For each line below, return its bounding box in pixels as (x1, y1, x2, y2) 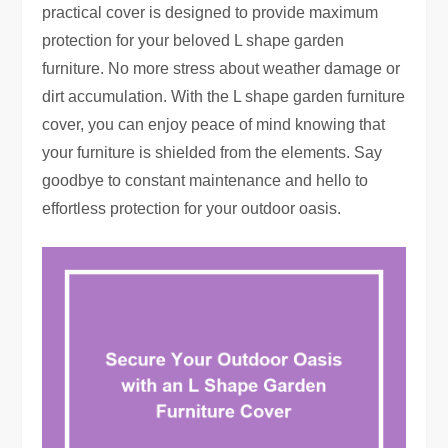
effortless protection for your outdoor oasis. (42, 200, 342, 218)
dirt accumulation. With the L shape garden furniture (42, 88, 406, 106)
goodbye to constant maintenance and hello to (42, 172, 369, 190)
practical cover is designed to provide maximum (42, 4, 379, 22)
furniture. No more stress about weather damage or (42, 60, 401, 78)
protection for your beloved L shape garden (42, 32, 345, 50)
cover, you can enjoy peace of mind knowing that (42, 116, 386, 134)
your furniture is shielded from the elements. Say (42, 144, 383, 162)
